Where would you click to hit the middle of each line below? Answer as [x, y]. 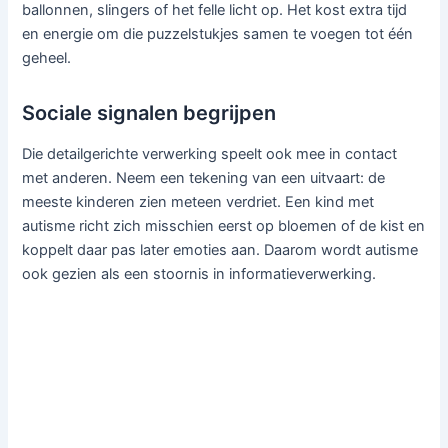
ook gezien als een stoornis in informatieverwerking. [199, 273]
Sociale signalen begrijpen [149, 112]
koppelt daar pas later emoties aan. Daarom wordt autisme [220, 249]
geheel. [47, 57]
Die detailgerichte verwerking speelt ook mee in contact [210, 153]
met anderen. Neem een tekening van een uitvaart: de [204, 177]
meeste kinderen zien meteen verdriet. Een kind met [198, 201]
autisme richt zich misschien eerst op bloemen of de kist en [224, 225]
